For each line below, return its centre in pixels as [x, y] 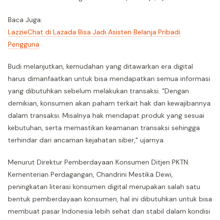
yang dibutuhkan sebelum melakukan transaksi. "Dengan [98, 91]
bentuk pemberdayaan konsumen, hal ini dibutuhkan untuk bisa [110, 199]
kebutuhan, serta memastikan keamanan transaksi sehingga [104, 128]
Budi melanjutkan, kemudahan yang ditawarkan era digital [100, 66]
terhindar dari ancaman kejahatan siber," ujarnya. [86, 140]
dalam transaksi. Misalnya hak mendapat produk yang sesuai [106, 115]
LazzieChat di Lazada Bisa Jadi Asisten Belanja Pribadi [94, 32]
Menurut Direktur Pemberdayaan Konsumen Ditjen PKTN [98, 162]
